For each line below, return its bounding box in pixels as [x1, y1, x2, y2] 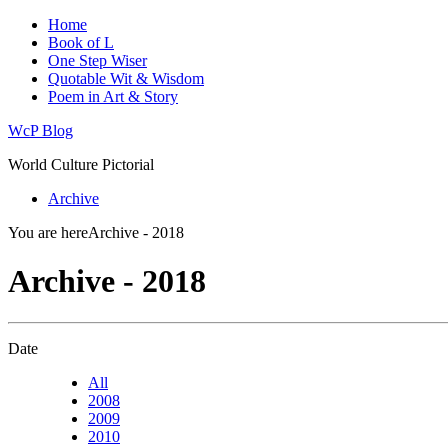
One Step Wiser [48, 52, 147, 69]
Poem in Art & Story [48, 88, 178, 105]
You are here [8, 224, 88, 241]
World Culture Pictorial [8, 156, 154, 173]
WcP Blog [8, 122, 73, 139]
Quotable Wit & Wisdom [48, 70, 204, 87]
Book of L [48, 34, 114, 51]
